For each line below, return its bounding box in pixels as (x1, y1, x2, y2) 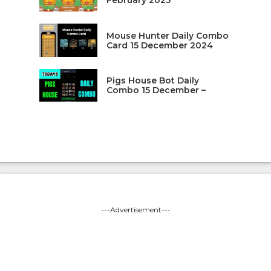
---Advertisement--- (100, 204, 171, 214)
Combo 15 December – (106, 84, 206, 96)
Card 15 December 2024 (106, 39, 213, 51)
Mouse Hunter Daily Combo (106, 30, 229, 41)
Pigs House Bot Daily (106, 74, 199, 86)
